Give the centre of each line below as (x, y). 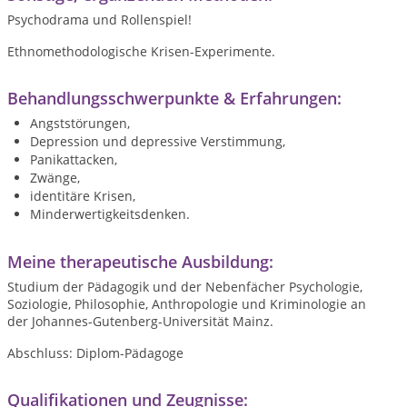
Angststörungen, (80, 123)
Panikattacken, (74, 159)
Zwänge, (55, 178)
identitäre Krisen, (83, 196)
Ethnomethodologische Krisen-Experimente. (141, 51)
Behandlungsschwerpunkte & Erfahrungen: (174, 98)
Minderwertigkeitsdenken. (110, 214)
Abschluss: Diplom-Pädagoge (95, 353)
